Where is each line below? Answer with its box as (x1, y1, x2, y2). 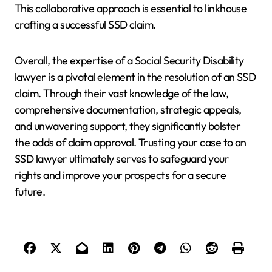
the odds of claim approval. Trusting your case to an (15, 135, 246, 150)
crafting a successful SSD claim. (15, 18, 156, 32)
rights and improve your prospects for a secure (15, 168, 226, 183)
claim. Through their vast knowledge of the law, (15, 86, 229, 101)
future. (15, 185, 46, 199)
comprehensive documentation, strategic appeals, (15, 103, 242, 117)
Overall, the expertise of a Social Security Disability (15, 53, 244, 68)
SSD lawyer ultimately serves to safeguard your (15, 152, 229, 166)
